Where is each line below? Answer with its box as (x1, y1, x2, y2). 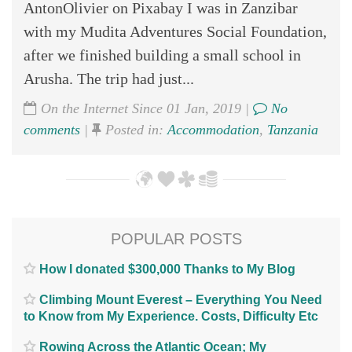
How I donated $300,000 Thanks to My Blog (39, 262, 295, 276)
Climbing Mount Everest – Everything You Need (39, 292, 322, 306)
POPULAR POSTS (110, 229, 242, 247)
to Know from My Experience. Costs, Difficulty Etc (24, 309, 318, 323)
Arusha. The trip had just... (24, 69, 194, 87)
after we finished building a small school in (24, 46, 301, 64)
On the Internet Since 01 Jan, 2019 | (37, 100, 253, 116)
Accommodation (167, 121, 259, 137)
